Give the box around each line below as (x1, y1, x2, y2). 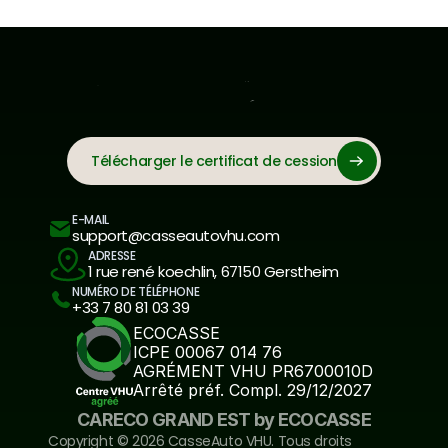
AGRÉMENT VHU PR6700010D (132, 361, 373, 381)
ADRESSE (88, 247, 136, 264)
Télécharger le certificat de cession (91, 151, 337, 171)
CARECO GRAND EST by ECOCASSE (77, 409, 371, 430)
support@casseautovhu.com (72, 225, 280, 246)
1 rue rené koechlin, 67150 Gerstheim (88, 261, 339, 282)
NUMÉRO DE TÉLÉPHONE (72, 283, 200, 300)
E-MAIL (72, 211, 109, 228)
